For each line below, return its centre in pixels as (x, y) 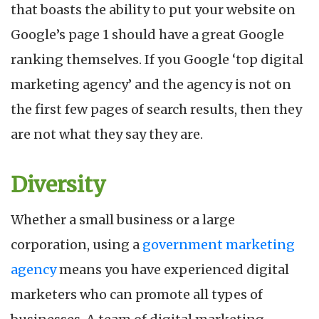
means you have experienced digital (173, 269)
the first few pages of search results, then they (156, 109)
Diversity (58, 184)
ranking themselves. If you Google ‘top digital (157, 59)
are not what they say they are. (107, 134)
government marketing (219, 244)
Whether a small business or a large (123, 219)
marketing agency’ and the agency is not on (151, 84)
